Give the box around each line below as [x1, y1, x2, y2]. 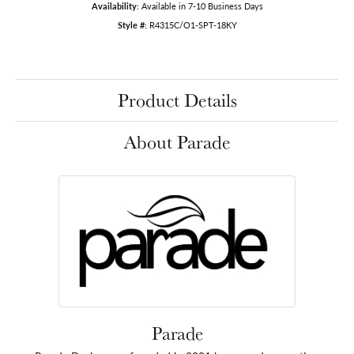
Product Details [117, 87, 237, 112]
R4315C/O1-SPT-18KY [149, 18, 237, 31]
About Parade [123, 129, 231, 154]
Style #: [117, 18, 147, 31]
